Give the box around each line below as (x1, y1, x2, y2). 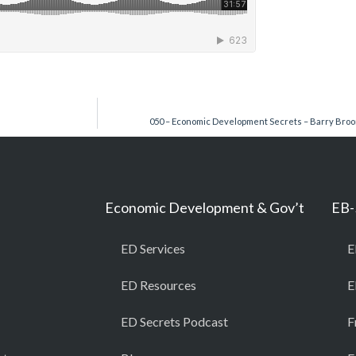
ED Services (121, 241, 185, 256)
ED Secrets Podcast (121, 314, 228, 329)
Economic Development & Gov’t (105, 199, 304, 216)
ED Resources (121, 277, 196, 292)
